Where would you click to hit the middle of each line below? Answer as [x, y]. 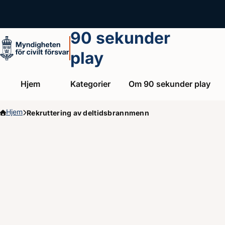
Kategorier [90, 84]
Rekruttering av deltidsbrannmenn [88, 113]
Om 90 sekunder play [170, 84]
